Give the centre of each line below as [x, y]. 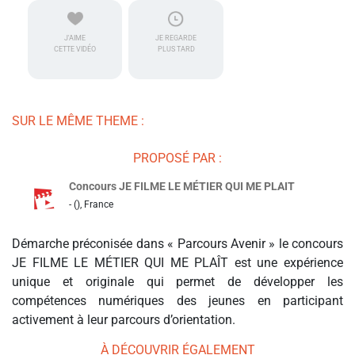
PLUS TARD [176, 50]
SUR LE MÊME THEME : [78, 121]
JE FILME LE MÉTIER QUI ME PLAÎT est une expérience [177, 263]
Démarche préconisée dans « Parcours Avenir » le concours [177, 244]
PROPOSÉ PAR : [177, 158]
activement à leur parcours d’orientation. [124, 320]
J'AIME [75, 38]
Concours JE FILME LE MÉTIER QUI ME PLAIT [182, 187]
